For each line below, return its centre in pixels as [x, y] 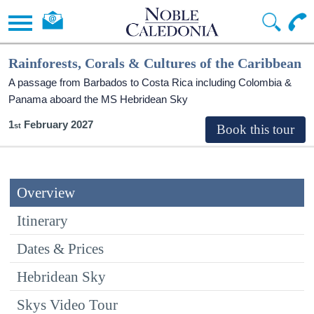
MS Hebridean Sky [145, 99]
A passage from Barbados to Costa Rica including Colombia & [150, 82]
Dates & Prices [60, 248]
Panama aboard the [55, 99]
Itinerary [42, 220]
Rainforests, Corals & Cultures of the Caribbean [155, 63]
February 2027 [57, 124]
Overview [46, 192]
